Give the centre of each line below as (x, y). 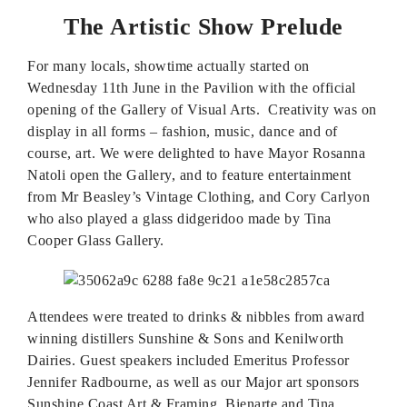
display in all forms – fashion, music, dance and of (183, 131)
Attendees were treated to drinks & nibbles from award (196, 317)
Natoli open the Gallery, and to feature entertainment (189, 175)
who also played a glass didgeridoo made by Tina (179, 218)
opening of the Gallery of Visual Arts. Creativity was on (202, 109)
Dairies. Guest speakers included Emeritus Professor (189, 360)
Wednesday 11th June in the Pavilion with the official (192, 88)
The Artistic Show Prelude (203, 27)
